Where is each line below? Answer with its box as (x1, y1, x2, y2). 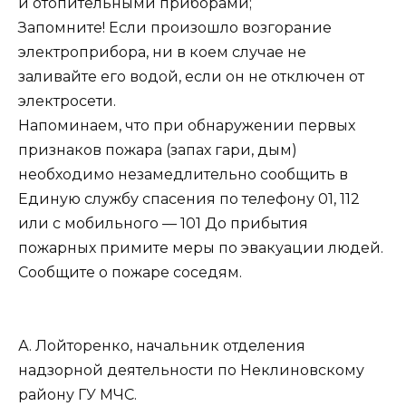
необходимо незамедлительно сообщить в (18, 166, 348, 184)
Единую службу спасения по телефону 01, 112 (18, 190, 360, 208)
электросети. (18, 92, 116, 111)
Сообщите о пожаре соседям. (18, 264, 242, 282)
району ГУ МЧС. (18, 386, 137, 404)
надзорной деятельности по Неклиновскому (18, 362, 364, 380)
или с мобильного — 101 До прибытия (18, 215, 308, 233)
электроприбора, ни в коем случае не (18, 43, 306, 62)
